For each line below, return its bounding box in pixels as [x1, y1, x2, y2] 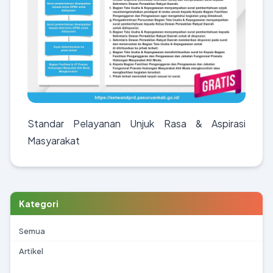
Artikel [19, 246, 43, 257]
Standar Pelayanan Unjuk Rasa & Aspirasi [27, 117, 246, 130]
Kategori [19, 198, 58, 210]
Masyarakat [27, 134, 80, 147]
